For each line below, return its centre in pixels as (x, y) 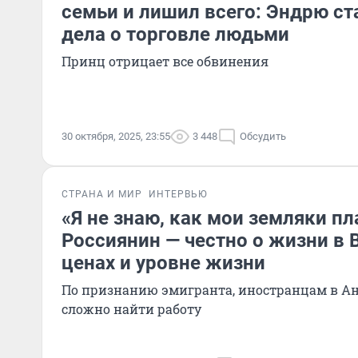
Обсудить (263, 136)
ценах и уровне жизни (163, 263)
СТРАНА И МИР (102, 194)
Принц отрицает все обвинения (165, 61)
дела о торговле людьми (175, 34)
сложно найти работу (131, 309)
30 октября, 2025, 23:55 (116, 136)
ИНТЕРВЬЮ (178, 194)
